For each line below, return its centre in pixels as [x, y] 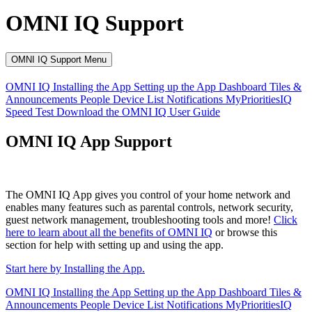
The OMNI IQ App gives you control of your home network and [148, 195]
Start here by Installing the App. [75, 269]
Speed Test [31, 112]
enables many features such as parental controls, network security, [149, 208]
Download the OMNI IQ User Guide [138, 112]
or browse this [245, 233]
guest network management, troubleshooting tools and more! [140, 220]
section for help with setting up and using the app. [115, 245]
